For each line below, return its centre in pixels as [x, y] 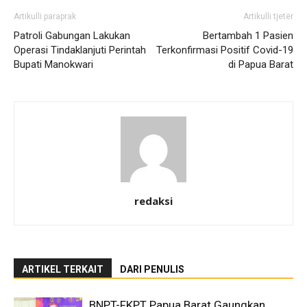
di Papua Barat [261, 65]
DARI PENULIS [152, 270]
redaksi [153, 201]
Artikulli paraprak [45, 17]
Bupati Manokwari [53, 65]
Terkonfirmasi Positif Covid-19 [225, 50]
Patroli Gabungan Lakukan [72, 36]
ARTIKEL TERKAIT [63, 270]
